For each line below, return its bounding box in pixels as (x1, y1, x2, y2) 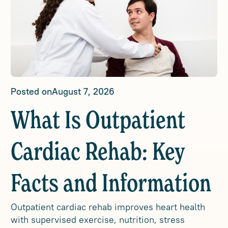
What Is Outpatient (11, 109, 186, 134)
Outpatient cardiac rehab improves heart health (11, 201, 206, 213)
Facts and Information (11, 173, 212, 197)
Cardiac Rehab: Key (11, 141, 185, 165)
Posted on (11, 85, 52, 97)
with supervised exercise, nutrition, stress (11, 214, 185, 225)
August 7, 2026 (52, 85, 115, 97)
